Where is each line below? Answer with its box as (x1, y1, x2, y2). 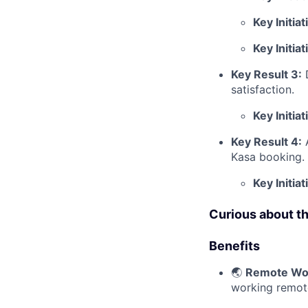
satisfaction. (231, 82, 294, 96)
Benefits (209, 238, 260, 253)
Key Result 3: (231, 67, 302, 81)
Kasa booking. (231, 149, 305, 164)
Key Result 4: (231, 134, 302, 148)
